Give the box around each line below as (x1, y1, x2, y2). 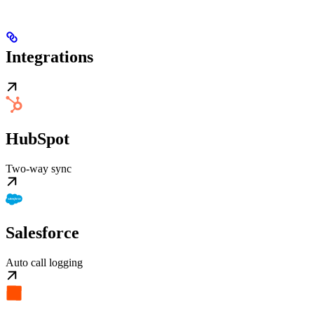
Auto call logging (6, 257, 83, 269)
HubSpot (6, 129, 69, 148)
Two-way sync (6, 162, 71, 175)
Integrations (6, 47, 93, 66)
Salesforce (6, 224, 79, 243)
